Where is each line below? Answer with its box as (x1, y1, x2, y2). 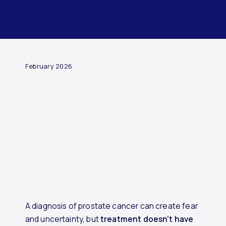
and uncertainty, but (25, 214, 100, 225)
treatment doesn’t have (100, 214, 194, 225)
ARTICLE (23, 25, 41, 31)
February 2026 (25, 62, 73, 71)
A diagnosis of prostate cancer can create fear (25, 201, 198, 212)
